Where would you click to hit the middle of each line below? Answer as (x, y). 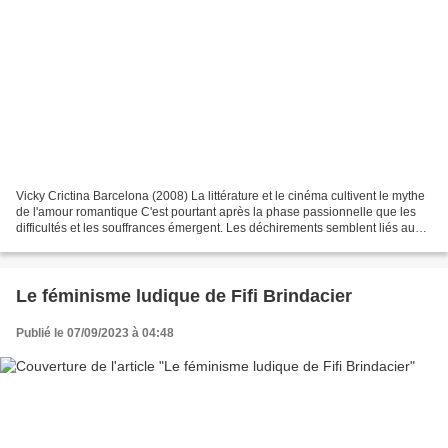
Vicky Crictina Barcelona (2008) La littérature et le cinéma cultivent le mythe (220, 196)
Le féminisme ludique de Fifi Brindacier (184, 296)
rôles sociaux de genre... (82, 244)
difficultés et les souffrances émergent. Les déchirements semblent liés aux (218, 228)
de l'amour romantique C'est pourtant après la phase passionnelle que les (216, 212)
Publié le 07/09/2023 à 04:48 (95, 333)
